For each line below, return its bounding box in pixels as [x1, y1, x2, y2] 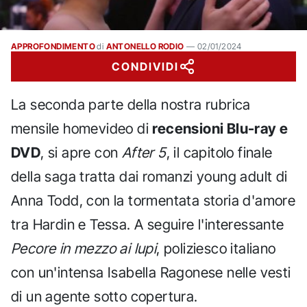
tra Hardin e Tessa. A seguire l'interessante [11, 216, 284, 233]
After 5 [121, 144, 167, 161]
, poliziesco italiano [156, 240, 276, 257]
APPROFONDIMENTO [11, 41, 96, 51]
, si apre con [40, 144, 122, 161]
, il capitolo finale [166, 144, 273, 161]
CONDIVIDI [112, 60, 179, 73]
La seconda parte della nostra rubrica [11, 96, 251, 113]
